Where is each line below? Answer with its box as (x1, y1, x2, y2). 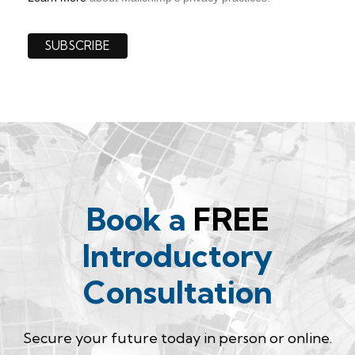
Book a (86, 200, 193, 239)
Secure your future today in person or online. (23, 329, 332, 348)
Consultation (82, 273, 273, 312)
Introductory (82, 236, 273, 276)
